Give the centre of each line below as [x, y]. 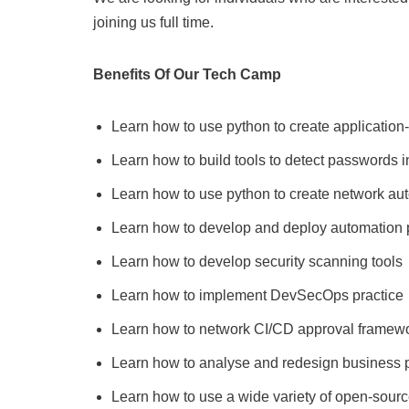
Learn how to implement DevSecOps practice [257, 295]
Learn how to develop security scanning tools [257, 262]
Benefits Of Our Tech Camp [187, 74]
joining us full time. [153, 22]
